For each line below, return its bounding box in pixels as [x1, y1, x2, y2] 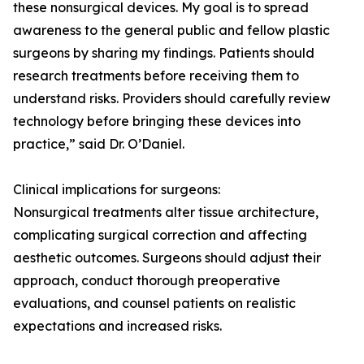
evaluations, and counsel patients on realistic [13, 295, 296, 312]
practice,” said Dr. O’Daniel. [13, 136, 184, 153]
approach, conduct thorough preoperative [13, 272, 280, 289]
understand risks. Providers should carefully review [13, 90, 331, 107]
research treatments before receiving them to [13, 67, 299, 84]
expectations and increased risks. [13, 318, 222, 335]
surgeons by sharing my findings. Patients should [13, 45, 314, 62]
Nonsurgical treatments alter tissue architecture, [13, 204, 318, 221]
